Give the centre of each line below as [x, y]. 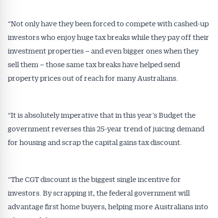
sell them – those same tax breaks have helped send [94, 64]
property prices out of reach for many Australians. [93, 78]
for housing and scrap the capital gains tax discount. [95, 142]
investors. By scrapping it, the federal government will [99, 193]
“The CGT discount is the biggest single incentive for [94, 179]
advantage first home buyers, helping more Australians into [108, 206]
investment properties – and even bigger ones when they [103, 51]
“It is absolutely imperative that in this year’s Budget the [102, 115]
